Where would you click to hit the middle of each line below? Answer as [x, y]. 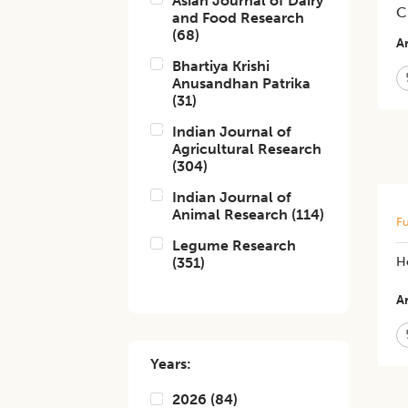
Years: [171, 364]
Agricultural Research [247, 149]
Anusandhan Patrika [242, 83]
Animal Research [230, 214]
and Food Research [239, 18]
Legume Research [235, 245]
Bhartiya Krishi [221, 66]
